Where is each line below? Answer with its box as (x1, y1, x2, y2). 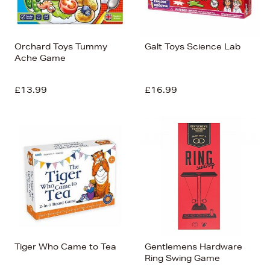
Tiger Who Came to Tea (14, 241, 116, 252)
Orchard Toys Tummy (14, 41, 107, 52)
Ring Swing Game (145, 253, 220, 263)
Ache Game (14, 52, 66, 63)
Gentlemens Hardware (145, 241, 242, 252)
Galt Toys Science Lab (145, 41, 240, 52)
